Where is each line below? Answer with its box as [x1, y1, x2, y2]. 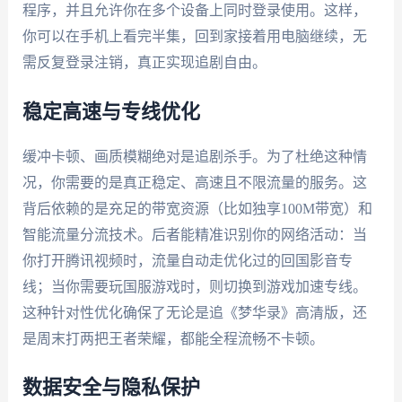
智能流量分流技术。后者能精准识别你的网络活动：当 [22, 226, 367, 242]
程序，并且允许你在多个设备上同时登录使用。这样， [22, 2, 367, 18]
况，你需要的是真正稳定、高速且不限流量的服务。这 [22, 174, 367, 190]
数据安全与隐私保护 [22, 378, 200, 398]
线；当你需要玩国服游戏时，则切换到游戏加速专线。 [22, 278, 367, 294]
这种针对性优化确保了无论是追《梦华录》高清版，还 [22, 304, 367, 320]
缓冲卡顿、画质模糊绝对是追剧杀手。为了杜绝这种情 [22, 148, 367, 164]
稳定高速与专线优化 [22, 101, 200, 122]
